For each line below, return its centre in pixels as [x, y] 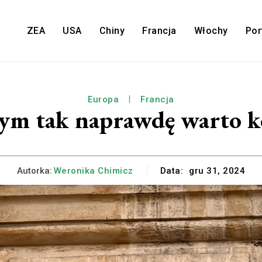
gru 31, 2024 [217, 171]
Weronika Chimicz [93, 170]
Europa [104, 100]
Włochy [211, 31]
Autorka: [34, 170]
